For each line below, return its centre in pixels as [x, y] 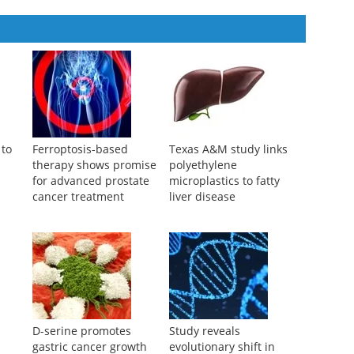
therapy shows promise [94, 244]
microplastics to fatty [224, 260]
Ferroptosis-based [80, 228]
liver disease [202, 276]
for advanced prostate [90, 260]
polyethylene [203, 244]
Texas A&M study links [228, 228]
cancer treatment [78, 276]
